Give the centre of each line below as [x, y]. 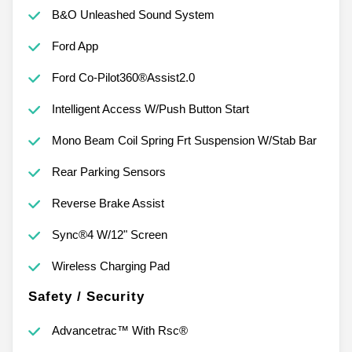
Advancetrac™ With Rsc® [119, 330]
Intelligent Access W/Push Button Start [150, 108]
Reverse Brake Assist [108, 203]
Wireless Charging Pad [110, 266]
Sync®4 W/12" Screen [109, 234]
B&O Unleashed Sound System [133, 14]
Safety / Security [86, 296]
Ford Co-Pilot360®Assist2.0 [123, 77]
